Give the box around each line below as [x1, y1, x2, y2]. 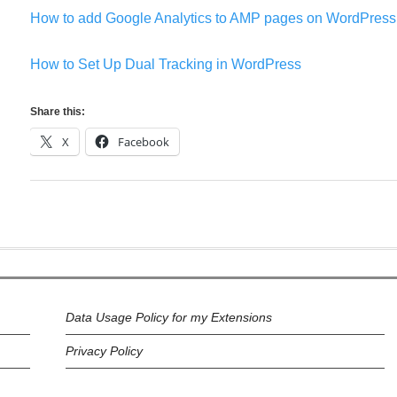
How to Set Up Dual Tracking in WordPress [30, 57, 301, 72]
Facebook [118, 134, 169, 150]
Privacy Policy [66, 344, 143, 358]
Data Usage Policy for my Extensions [66, 310, 272, 324]
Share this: [30, 105, 85, 118]
